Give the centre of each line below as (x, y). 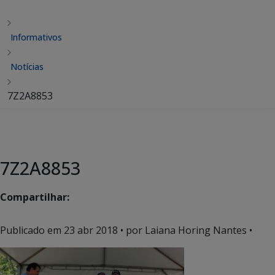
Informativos (36, 37)
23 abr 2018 (91, 230)
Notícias (27, 67)
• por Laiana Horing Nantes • (185, 230)
